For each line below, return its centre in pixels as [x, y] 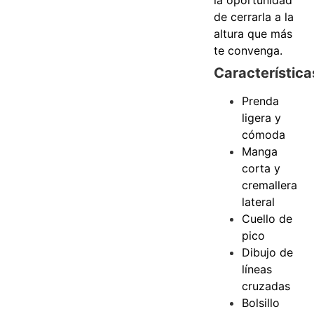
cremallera [270, 185]
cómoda [264, 134]
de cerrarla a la [254, 16]
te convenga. [250, 50]
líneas [257, 269]
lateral [259, 202]
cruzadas [266, 286]
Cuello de [267, 218]
